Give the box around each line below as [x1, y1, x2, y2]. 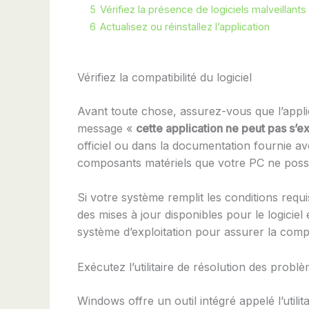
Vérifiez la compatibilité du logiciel [77, 70, 252, 84]
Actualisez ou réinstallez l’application [100, 20, 270, 32]
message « [77, 121, 136, 135]
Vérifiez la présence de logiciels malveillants [100, 3, 306, 15]
